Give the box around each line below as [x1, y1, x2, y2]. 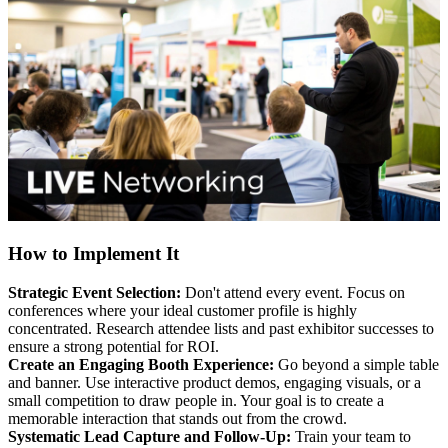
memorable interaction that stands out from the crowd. [8, 410, 347, 428]
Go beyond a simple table [274, 356, 439, 374]
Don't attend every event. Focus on [181, 284, 405, 302]
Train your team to [291, 428, 411, 446]
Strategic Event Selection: [8, 284, 181, 302]
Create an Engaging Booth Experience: [8, 356, 274, 374]
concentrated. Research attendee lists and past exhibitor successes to [8, 320, 434, 338]
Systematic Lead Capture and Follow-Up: [8, 428, 291, 446]
